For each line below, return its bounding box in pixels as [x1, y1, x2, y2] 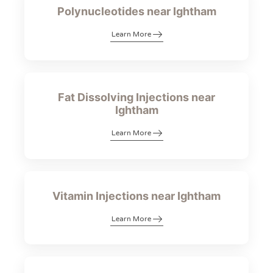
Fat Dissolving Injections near [58, 91, 215, 104]
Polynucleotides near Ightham [57, 5, 216, 18]
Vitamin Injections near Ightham [52, 189, 221, 202]
